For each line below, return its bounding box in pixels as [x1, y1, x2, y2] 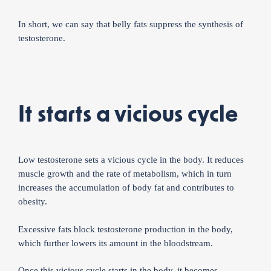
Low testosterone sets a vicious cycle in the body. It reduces [18, 155, 244, 165]
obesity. [18, 197, 47, 206]
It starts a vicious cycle [18, 104, 238, 126]
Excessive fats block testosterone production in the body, [18, 224, 233, 234]
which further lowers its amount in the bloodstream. [18, 238, 213, 248]
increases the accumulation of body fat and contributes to [18, 183, 234, 192]
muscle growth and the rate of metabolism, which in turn [18, 169, 232, 178]
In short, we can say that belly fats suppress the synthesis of [18, 19, 243, 29]
